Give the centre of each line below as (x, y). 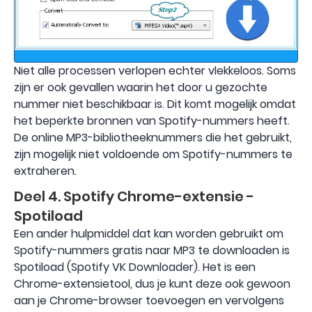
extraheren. (45, 171)
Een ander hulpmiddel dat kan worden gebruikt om (149, 233)
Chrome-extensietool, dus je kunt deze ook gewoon (152, 283)
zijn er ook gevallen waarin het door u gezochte (141, 87)
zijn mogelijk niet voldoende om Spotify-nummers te (153, 154)
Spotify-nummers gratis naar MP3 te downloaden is (152, 250)
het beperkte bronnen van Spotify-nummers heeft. (152, 120)
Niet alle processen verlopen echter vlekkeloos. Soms (155, 70)
